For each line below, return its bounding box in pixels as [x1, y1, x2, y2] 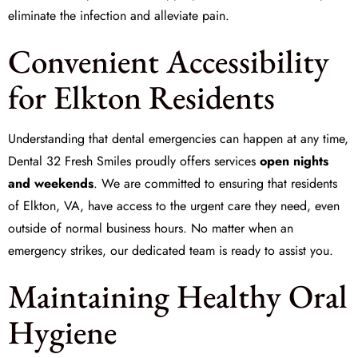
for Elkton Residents [8, 76, 275, 118]
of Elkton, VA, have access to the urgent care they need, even [8, 197, 340, 215]
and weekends [8, 174, 93, 193]
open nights [260, 152, 328, 170]
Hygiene [8, 311, 117, 353]
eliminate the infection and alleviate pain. [8, 6, 229, 25]
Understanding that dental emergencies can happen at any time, [8, 129, 348, 148]
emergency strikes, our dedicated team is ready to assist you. [8, 241, 333, 260]
